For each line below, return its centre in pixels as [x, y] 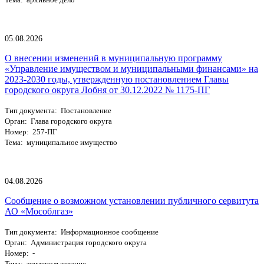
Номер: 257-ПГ [31, 131]
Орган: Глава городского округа [58, 121]
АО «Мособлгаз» [39, 211]
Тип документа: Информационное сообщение [82, 232]
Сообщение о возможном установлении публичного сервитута [132, 200]
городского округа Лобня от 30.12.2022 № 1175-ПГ [107, 90]
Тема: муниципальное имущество [61, 142]
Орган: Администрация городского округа [76, 242]
